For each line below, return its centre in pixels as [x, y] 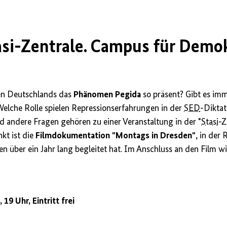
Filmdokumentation [73, 136]
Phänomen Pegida [107, 95]
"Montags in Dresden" [154, 136]
